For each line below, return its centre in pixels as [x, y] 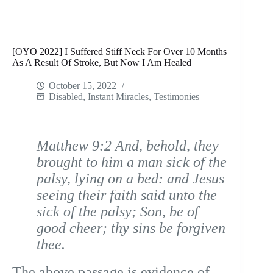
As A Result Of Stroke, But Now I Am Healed [102, 63]
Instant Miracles [118, 97]
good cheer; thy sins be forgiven [131, 228]
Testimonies [176, 97]
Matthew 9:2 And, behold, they [128, 146]
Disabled [66, 97]
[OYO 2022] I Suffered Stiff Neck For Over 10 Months [119, 52]
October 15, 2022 [83, 86]
